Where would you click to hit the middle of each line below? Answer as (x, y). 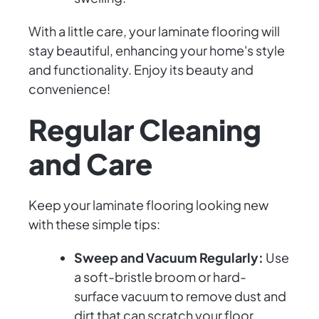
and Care (90, 164)
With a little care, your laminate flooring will (154, 31)
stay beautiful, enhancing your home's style (157, 51)
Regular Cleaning (145, 130)
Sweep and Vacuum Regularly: (169, 258)
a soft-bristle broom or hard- (160, 277)
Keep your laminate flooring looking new (148, 205)
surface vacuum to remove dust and (180, 296)
